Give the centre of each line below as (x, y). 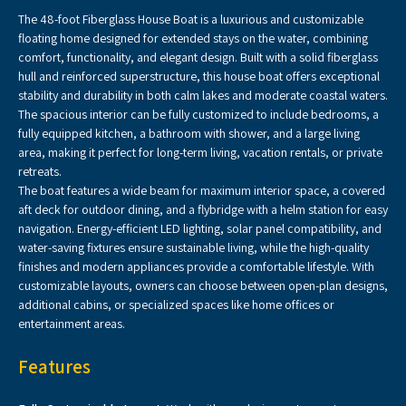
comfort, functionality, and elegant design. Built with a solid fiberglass (198, 57)
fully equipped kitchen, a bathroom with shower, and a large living (189, 133)
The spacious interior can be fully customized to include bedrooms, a (198, 114)
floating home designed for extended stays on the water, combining (193, 38)
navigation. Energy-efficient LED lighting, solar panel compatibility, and (200, 228)
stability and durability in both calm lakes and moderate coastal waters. (203, 95)
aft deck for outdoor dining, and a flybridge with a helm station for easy (203, 209)
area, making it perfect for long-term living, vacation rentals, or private (200, 152)
